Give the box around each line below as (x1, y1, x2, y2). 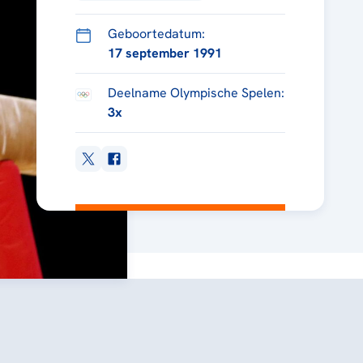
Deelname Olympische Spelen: (107, 83, 284, 101)
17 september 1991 (107, 44, 222, 62)
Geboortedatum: (107, 24, 205, 42)
